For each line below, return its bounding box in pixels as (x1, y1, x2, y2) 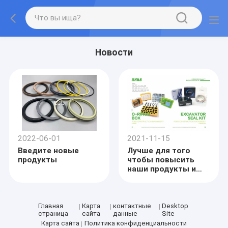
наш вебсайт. (127, 201, 181, 211)
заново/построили (127, 192, 201, 202)
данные (112, 209, 137, 217)
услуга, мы (127, 174, 170, 183)
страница (38, 209, 68, 217)
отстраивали (127, 183, 179, 192)
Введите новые (18, 146, 79, 156)
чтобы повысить (127, 155, 195, 165)
